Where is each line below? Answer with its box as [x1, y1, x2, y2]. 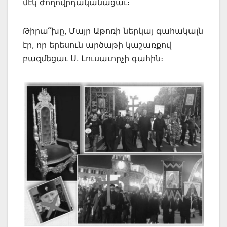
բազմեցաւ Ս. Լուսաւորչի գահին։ [23, 53, 163, 63]
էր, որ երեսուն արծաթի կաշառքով [23, 39, 171, 50]
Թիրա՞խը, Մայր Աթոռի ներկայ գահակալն [23, 25, 203, 36]
